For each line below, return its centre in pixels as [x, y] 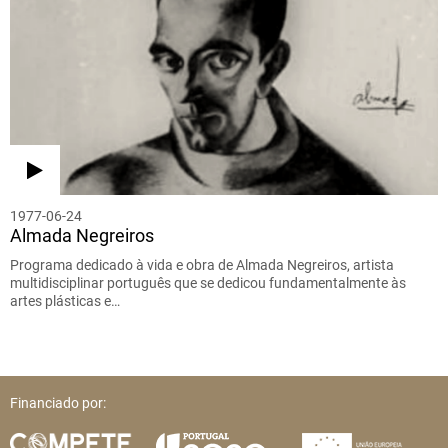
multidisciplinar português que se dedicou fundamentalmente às [208, 283]
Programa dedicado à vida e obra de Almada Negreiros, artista [202, 265]
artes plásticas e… [65, 301]
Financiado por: [58, 403]
